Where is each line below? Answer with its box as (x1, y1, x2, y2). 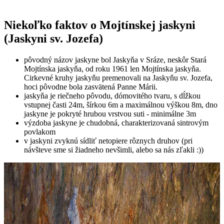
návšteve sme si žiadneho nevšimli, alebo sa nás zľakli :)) (24, 145, 203, 154)
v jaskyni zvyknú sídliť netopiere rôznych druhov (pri (24, 136, 192, 145)
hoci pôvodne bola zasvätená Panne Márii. (24, 82, 157, 91)
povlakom (24, 127, 55, 136)
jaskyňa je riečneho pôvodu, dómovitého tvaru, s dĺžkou (24, 91, 200, 100)
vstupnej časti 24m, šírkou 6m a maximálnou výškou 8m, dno (24, 100, 217, 109)
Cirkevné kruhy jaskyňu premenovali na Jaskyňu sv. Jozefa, (24, 73, 212, 82)
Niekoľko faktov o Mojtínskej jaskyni (4, 18, 195, 32)
